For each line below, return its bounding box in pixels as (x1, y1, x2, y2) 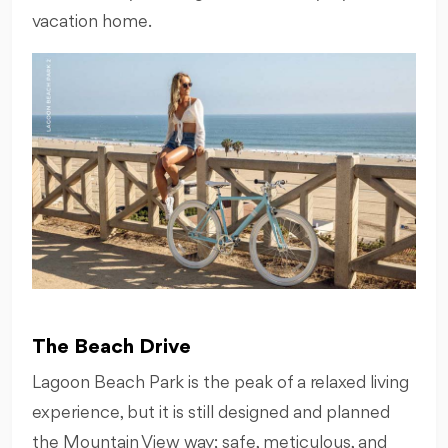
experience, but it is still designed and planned (32, 403, 390, 422)
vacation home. (32, 12, 152, 31)
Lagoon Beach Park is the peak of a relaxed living (32, 373, 409, 392)
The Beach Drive (32, 336, 191, 358)
